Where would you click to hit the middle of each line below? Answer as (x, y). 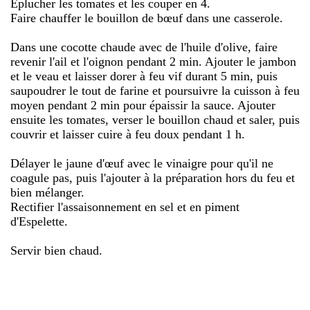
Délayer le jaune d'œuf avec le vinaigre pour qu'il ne (142, 163)
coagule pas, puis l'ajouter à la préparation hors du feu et (153, 177)
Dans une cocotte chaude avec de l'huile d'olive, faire (144, 47)
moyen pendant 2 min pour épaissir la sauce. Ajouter (143, 105)
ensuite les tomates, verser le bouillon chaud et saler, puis (155, 119)
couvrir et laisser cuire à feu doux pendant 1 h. (128, 134)
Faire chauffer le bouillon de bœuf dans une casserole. (147, 18)
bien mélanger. (47, 192)
